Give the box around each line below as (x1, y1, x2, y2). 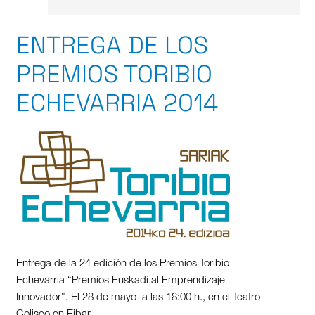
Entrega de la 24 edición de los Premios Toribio (15, 259, 229, 270)
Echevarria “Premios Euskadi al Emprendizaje (15, 276, 225, 287)
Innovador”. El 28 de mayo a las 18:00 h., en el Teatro (15, 292, 260, 304)
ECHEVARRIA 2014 (15, 86, 218, 118)
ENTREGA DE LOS (15, 29, 208, 60)
